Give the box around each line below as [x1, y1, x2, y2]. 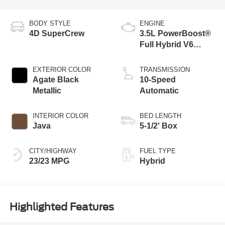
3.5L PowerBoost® [140, 29, 211, 38]
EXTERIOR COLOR [32, 65, 91, 73]
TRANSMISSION [140, 65, 190, 73]
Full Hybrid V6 [140, 40, 193, 49]
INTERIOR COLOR [32, 111, 88, 120]
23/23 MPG [29, 156, 69, 165]
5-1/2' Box [140, 121, 177, 130]
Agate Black [32, 75, 79, 84]
